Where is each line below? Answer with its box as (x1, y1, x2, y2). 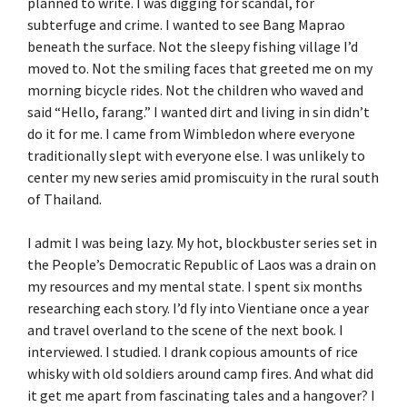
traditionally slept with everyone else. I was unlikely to (27, 145, 365, 164)
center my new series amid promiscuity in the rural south (27, 167, 379, 186)
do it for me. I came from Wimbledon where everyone (27, 124, 355, 143)
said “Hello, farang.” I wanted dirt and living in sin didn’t (27, 102, 370, 121)
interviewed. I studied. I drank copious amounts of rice (27, 342, 358, 361)
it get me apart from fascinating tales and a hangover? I (27, 385, 375, 404)
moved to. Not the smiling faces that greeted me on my (27, 58, 372, 77)
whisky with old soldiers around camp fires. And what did (27, 363, 373, 382)
